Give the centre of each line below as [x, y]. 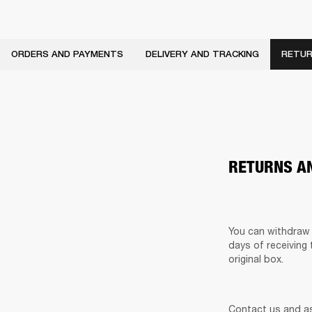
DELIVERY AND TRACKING [202, 54]
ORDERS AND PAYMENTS [67, 54]
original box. [257, 259]
